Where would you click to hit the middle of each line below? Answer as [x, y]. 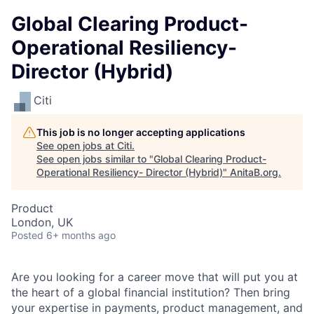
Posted [27, 235]
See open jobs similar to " [95, 159]
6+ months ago [81, 235]
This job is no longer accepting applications [141, 132]
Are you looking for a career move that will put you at [155, 277]
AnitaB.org [254, 172]
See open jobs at [77, 145]
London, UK [42, 222]
